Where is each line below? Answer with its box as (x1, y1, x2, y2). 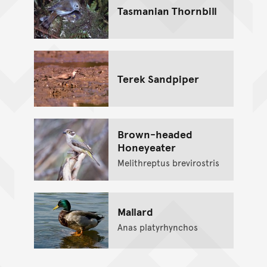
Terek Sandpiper (117, 71, 199, 86)
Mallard (117, 203, 153, 219)
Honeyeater (117, 139, 176, 154)
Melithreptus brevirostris (117, 156, 219, 169)
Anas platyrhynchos (117, 220, 198, 233)
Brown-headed (117, 126, 193, 141)
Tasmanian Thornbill (117, 3, 217, 18)
